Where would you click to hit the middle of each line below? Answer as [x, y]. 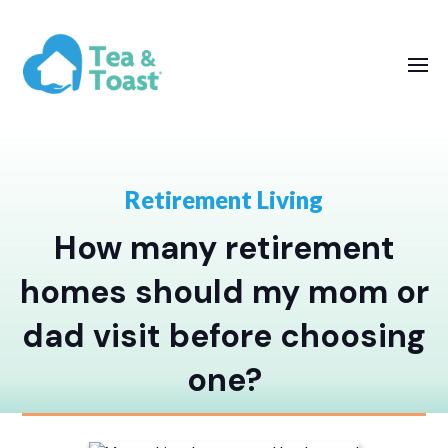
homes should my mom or [224, 292]
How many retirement [224, 248]
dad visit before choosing [224, 336]
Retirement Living [224, 199]
